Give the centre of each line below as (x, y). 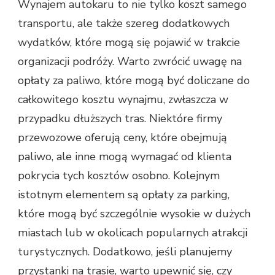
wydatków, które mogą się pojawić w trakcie (129, 43)
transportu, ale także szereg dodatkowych (124, 24)
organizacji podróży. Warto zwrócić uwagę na (130, 62)
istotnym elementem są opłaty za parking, (124, 195)
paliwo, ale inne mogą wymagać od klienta (125, 157)
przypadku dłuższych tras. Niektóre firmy (120, 119)
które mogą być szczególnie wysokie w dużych (134, 214)
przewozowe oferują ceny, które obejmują (122, 138)
